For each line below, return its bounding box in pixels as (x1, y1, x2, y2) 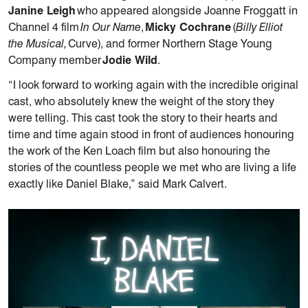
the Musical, (8, 36, 68, 50)
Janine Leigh (8, 3, 76, 17)
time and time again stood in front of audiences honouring (8, 127, 294, 141)
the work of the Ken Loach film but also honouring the (8, 144, 270, 157)
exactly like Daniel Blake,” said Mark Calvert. (8, 177, 227, 190)
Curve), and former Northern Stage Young (68, 36, 272, 50)
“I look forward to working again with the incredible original (8, 78, 298, 91)
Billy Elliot (236, 20, 283, 34)
